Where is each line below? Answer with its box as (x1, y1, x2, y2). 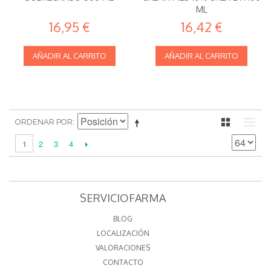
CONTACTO (102, 257, 143, 267)
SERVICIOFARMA (80, 191, 166, 204)
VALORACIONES (96, 243, 151, 252)
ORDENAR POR (15, 117, 73, 126)
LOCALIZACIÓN (96, 228, 149, 238)
